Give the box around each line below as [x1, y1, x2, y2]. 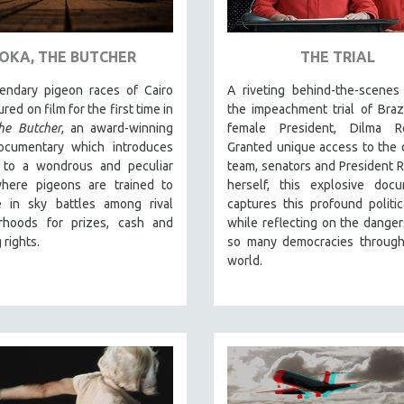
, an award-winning [60, 120, 173, 135]
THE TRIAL [300, 48, 375, 65]
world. [227, 252, 262, 268]
